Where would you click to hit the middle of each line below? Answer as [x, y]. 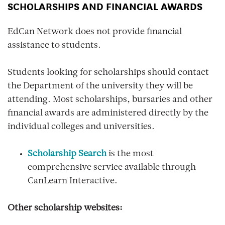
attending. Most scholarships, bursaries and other [110, 100]
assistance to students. [54, 46]
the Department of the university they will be [100, 86]
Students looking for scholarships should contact [108, 73]
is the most [130, 154]
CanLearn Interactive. [73, 181]
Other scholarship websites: [65, 208]
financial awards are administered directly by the [108, 114]
